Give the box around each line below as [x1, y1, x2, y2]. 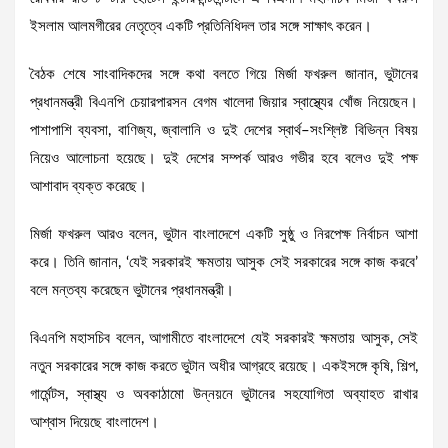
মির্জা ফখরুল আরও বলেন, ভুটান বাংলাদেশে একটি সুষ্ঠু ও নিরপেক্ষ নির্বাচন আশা [30, 227, 418, 243]
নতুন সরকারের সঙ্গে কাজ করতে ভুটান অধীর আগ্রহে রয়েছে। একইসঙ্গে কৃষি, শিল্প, [30, 359, 418, 375]
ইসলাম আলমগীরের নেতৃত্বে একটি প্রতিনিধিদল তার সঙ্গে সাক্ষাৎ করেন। [30, 19, 372, 35]
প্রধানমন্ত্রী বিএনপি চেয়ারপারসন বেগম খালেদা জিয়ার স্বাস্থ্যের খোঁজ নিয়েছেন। [30, 95, 418, 111]
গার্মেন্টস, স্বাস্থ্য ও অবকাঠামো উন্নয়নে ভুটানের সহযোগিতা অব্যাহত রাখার [30, 387, 418, 403]
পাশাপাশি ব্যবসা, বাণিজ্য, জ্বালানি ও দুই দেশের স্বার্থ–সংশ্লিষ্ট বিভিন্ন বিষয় [30, 123, 418, 139]
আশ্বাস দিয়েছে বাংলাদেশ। [30, 415, 159, 431]
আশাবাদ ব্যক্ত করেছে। [30, 179, 147, 195]
